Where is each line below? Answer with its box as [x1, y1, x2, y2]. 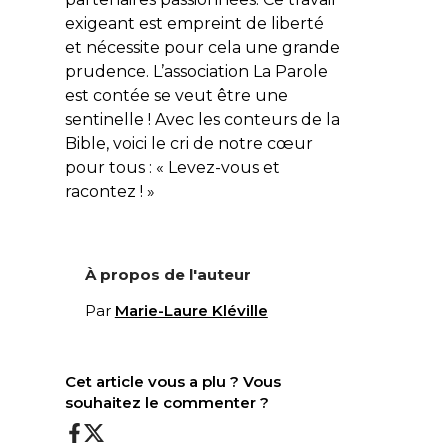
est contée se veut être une [64, 85, 288, 105]
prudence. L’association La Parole [64, 61, 328, 81]
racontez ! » [64, 181, 155, 201]
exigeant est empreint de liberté [64, 13, 324, 33]
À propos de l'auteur [84, 264, 251, 284]
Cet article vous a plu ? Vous [64, 371, 281, 391]
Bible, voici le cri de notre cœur [64, 133, 313, 153]
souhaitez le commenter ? [64, 392, 269, 412]
